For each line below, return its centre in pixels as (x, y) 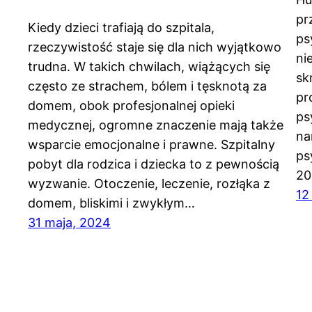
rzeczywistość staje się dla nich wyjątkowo (155, 47)
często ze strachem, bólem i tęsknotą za (147, 86)
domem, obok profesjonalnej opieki (131, 106)
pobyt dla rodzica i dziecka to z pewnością (154, 164)
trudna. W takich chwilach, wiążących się (149, 67)
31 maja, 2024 (69, 223)
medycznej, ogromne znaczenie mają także (156, 125)
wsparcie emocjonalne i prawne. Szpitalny (151, 145)
